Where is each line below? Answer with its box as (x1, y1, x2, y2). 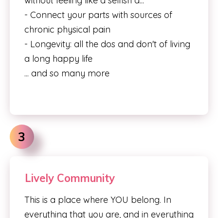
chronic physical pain (24, 24, 110, 35)
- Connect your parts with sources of (24, 9, 172, 20)
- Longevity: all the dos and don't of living (24, 38, 190, 50)
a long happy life (24, 53, 92, 64)
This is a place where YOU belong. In (24, 194, 171, 205)
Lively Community (25, 171, 115, 185)
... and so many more (24, 68, 109, 79)
